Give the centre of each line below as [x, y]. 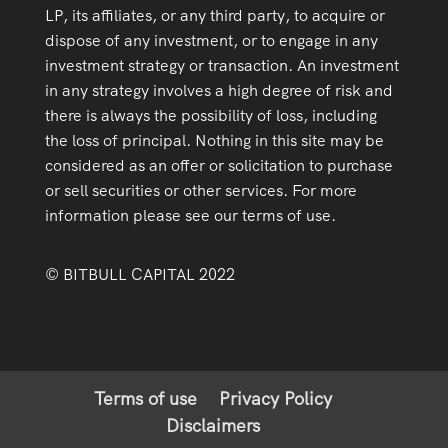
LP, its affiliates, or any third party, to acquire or [214, 16]
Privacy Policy [275, 399]
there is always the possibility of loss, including [210, 116]
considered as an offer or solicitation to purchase [218, 166]
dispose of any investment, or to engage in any [211, 41]
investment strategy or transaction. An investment [221, 66]
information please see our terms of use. [190, 216]
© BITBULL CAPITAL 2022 [139, 275]
